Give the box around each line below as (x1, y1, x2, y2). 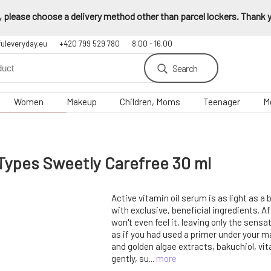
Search (172, 62, 197, 74)
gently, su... (111, 253, 156, 264)
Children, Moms (120, 96, 180, 107)
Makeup (67, 96, 97, 107)
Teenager (203, 96, 240, 107)
